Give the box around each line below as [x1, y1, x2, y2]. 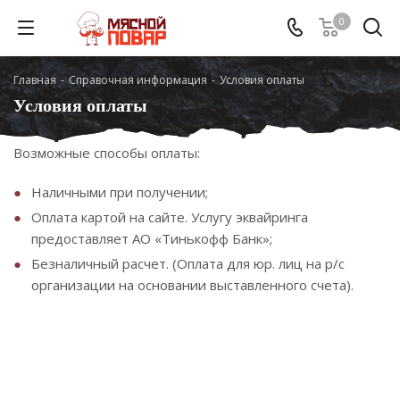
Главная [13, 72, 56, 87]
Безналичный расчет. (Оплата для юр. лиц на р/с [31, 254, 345, 272]
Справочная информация [69, 72, 207, 87]
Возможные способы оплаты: [13, 144, 200, 162]
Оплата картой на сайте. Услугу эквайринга [31, 208, 308, 226]
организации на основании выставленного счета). [31, 276, 354, 294]
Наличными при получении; [31, 183, 208, 201]
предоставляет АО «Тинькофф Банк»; [31, 229, 272, 247]
